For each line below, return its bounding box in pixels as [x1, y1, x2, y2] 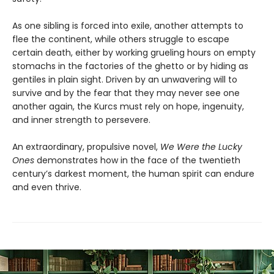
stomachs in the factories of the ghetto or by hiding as [12, 59, 248, 72]
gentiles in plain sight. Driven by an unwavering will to [12, 73, 237, 86]
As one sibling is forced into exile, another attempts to [12, 19, 243, 32]
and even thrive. [12, 180, 81, 193]
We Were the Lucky [160, 140, 242, 153]
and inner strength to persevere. [12, 113, 150, 126]
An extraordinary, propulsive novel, [12, 140, 160, 153]
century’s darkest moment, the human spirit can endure [12, 167, 254, 180]
